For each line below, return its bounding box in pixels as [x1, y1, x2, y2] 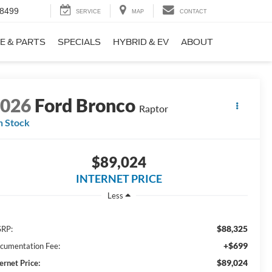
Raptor [139, 103, 169, 115]
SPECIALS [58, 37, 101, 47]
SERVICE [76, 8, 101, 15]
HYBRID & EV [113, 37, 169, 47]
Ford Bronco [35, 94, 136, 117]
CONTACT [180, 8, 207, 15]
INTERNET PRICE [75, 172, 162, 186]
